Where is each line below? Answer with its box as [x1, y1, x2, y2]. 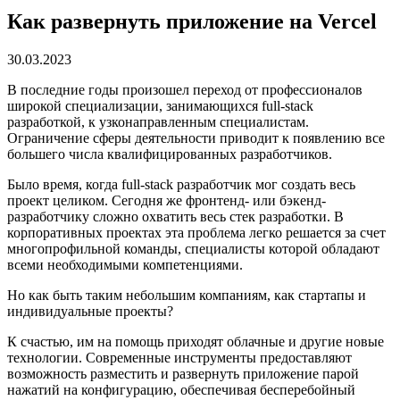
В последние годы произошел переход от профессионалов [7, 81, 362, 97]
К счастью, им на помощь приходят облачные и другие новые [7, 333, 384, 349]
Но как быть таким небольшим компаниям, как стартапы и [7, 287, 366, 303]
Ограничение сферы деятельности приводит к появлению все [7, 129, 385, 146]
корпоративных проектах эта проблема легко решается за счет [7, 224, 386, 240]
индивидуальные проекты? [7, 303, 177, 319]
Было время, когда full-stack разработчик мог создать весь [7, 176, 355, 192]
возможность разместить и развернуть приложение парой [7, 365, 359, 381]
